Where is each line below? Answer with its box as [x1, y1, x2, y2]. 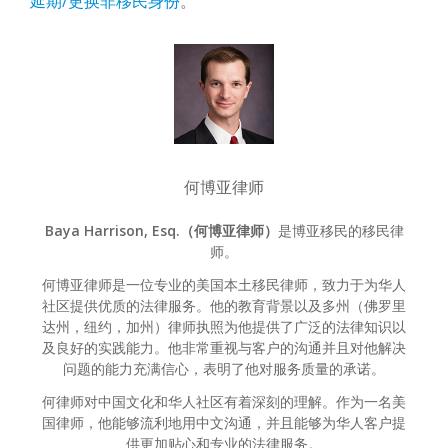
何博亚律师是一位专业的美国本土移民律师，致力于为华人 [42, 275, 406, 295]
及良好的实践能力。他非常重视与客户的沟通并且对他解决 [42, 338, 406, 358]
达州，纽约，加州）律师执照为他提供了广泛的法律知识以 [42, 317, 406, 337]
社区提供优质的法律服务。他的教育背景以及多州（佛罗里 [42, 296, 406, 316]
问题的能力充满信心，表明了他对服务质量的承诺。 [63, 359, 385, 379]
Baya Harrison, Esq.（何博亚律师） [44, 221, 278, 241]
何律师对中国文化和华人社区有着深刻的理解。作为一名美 [42, 392, 406, 412]
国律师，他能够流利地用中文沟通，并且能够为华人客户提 [42, 413, 406, 433]
